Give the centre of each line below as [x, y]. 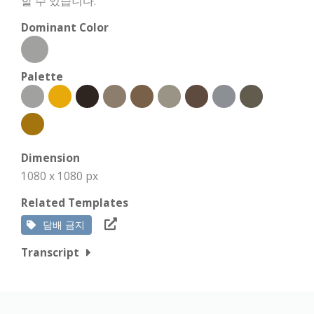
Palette [42, 76]
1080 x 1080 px [60, 176]
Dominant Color [65, 27]
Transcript [50, 252]
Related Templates [75, 203]
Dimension [50, 158]
